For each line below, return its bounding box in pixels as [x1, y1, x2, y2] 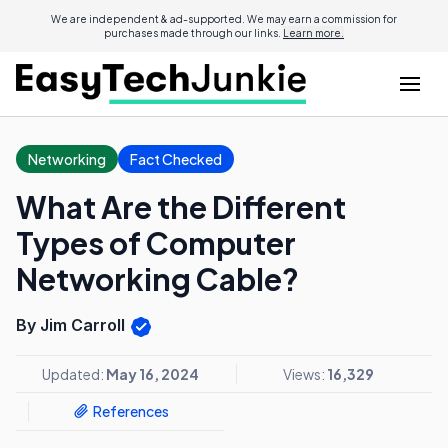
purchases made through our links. [104, 27, 283, 39]
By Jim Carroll [16, 315, 129, 335]
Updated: [41, 364, 106, 383]
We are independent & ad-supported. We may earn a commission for [51, 13, 397, 25]
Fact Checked [130, 150, 222, 168]
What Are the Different [16, 188, 346, 226]
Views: [283, 364, 327, 383]
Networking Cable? [16, 260, 299, 298]
